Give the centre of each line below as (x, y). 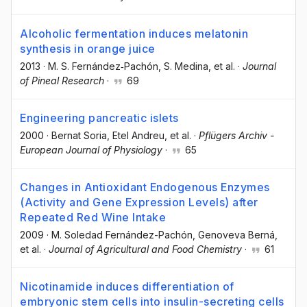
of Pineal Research (62, 80)
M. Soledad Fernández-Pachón (122, 234)
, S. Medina (183, 66)
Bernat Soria (79, 135)
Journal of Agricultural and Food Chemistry (145, 249)
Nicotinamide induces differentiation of (127, 287)
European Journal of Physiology (91, 149)
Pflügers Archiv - (236, 135)
